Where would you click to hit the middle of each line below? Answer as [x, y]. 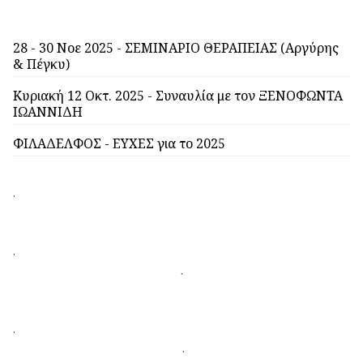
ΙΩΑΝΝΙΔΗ [48, 111]
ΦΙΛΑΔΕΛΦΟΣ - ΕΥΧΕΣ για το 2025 [119, 143]
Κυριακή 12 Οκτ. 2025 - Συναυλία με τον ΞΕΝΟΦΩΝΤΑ [178, 95]
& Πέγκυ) [41, 64]
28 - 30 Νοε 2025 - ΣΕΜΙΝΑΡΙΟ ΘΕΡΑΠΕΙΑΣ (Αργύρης [176, 47]
